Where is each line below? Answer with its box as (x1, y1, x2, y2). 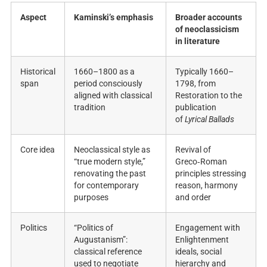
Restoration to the (175, 91, 242, 100)
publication (175, 103, 216, 112)
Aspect (20, 13, 46, 22)
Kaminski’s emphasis (74, 13, 153, 22)
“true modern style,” (74, 157, 145, 166)
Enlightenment (175, 235, 229, 244)
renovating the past (74, 169, 146, 178)
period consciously (74, 79, 142, 88)
